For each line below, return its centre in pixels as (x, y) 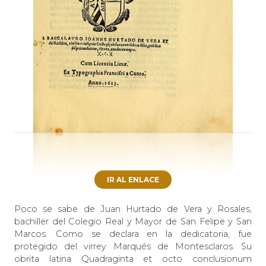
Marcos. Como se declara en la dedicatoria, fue (133, 234)
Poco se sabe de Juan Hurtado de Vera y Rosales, (133, 209)
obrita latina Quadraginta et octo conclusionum (133, 259)
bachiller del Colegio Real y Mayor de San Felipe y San (133, 221)
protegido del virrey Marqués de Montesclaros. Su (133, 246)
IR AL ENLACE (133, 179)
